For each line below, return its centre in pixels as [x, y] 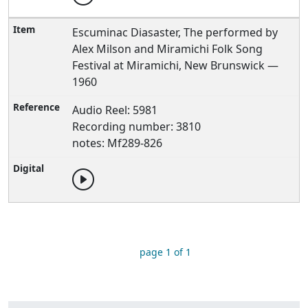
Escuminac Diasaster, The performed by [175, 32]
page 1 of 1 [165, 252]
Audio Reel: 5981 [115, 110]
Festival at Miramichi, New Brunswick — [176, 65]
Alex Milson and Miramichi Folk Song [168, 49]
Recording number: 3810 [137, 126]
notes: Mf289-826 [118, 143]
